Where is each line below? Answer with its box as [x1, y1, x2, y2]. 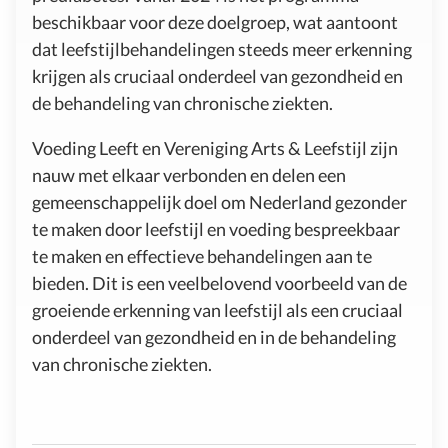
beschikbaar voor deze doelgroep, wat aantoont [32, 10, 398, 33]
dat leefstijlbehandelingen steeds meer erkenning [32, 37, 412, 60]
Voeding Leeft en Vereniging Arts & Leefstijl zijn [32, 136, 398, 159]
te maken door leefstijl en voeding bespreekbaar [32, 217, 400, 240]
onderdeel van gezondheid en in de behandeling [32, 325, 396, 348]
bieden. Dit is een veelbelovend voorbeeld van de [32, 271, 407, 294]
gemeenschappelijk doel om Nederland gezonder [32, 190, 407, 213]
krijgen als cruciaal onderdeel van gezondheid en [32, 64, 403, 87]
